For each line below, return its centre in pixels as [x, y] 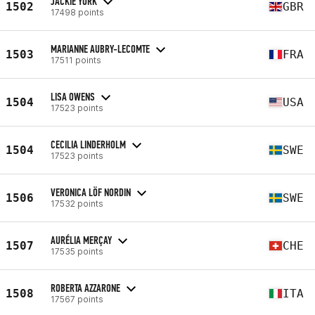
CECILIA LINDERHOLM [88, 144]
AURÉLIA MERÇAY [81, 240]
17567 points [77, 299]
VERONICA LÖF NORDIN [91, 192]
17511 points [76, 60]
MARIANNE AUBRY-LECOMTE [100, 49]
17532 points [77, 203]
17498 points [77, 12]
